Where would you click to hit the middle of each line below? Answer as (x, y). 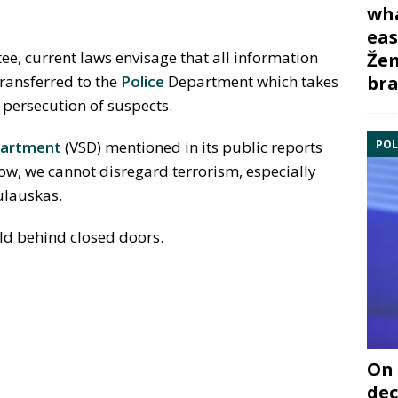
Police (143, 82)
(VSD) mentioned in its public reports (192, 147)
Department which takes (251, 82)
